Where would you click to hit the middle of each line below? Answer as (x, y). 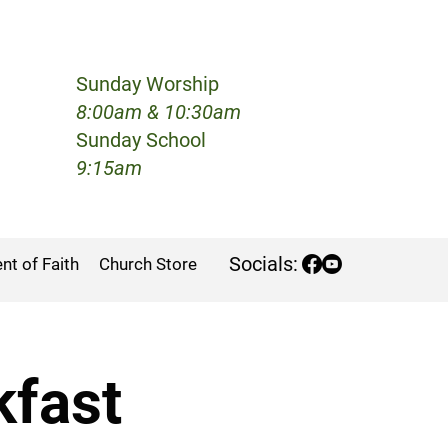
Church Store (148, 264)
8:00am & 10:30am (158, 112)
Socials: (263, 264)
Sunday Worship (147, 84)
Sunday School (140, 140)
